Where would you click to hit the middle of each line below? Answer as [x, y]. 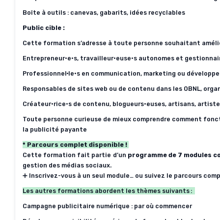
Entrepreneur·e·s [50, 58]
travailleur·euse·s [109, 58]
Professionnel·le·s [51, 74]
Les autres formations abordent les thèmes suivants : [108, 191]
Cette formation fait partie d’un [75, 155]
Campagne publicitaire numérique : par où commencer [107, 206]
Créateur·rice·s [47, 104]
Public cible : [44, 28]
